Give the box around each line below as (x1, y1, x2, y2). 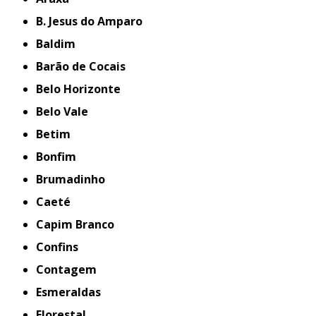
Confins (44, 239, 79, 255)
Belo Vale (43, 104, 89, 119)
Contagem (44, 262, 97, 277)
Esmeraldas (42, 284, 102, 300)
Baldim (43, 36, 76, 51)
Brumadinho (43, 171, 106, 187)
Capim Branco (44, 217, 115, 232)
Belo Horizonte (43, 81, 121, 97)
